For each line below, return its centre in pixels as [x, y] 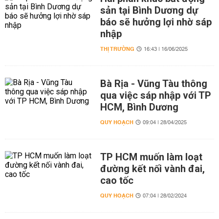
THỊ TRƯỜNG [117, 49]
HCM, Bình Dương [139, 107]
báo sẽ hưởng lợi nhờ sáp [156, 22]
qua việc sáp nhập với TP [155, 95]
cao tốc [117, 180]
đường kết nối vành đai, [152, 169]
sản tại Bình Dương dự [149, 10]
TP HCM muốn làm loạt [151, 157]
